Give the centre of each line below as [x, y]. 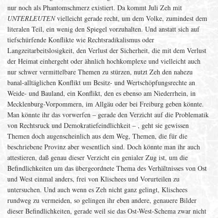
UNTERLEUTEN [31, 18]
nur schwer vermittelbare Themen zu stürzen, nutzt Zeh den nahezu [100, 72]
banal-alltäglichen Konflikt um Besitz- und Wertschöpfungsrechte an [101, 82]
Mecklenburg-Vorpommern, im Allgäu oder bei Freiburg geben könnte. [106, 104]
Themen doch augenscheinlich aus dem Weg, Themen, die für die [97, 136]
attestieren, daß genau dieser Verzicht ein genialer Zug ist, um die [98, 157]
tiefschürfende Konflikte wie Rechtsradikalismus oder [81, 40]
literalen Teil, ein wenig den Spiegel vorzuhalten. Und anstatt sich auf [103, 29]
